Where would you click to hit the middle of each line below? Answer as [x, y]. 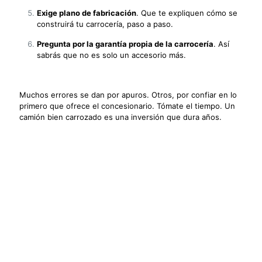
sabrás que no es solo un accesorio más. [111, 55]
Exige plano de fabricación [87, 13]
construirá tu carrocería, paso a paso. [105, 24]
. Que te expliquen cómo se [187, 13]
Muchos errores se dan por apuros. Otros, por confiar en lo [128, 94]
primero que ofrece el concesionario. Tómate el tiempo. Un [127, 106]
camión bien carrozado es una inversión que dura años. [120, 117]
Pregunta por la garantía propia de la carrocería [125, 44]
